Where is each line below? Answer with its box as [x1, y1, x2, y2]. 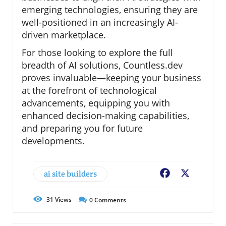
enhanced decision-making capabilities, [22, 109, 189, 122]
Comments [93, 195, 126, 204]
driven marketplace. [22, 28, 106, 41]
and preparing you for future [22, 122, 143, 134]
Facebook [172, 168, 208, 180]
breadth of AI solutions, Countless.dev [22, 59, 183, 71]
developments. [22, 134, 85, 147]
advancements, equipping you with [22, 96, 170, 109]
